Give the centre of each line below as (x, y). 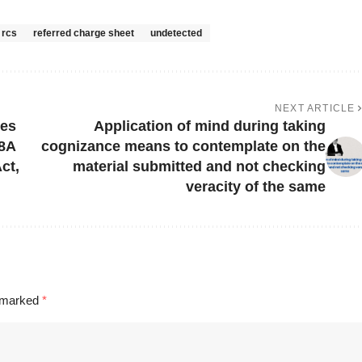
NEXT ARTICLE (315, 109)
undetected (176, 34)
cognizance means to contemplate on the (183, 147)
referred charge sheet (84, 34)
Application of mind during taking (209, 126)
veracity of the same (255, 187)
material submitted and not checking (199, 167)
